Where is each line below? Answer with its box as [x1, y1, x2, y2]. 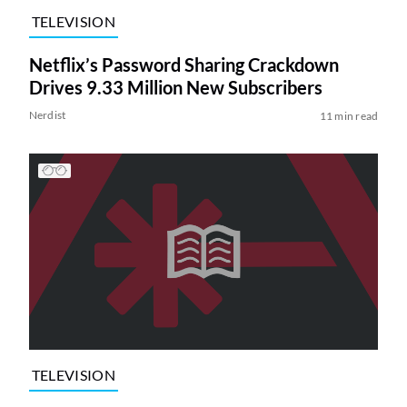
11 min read [319, 108, 379, 123]
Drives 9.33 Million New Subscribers [28, 75, 323, 98]
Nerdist [28, 107, 66, 122]
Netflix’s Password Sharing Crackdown [28, 53, 339, 75]
